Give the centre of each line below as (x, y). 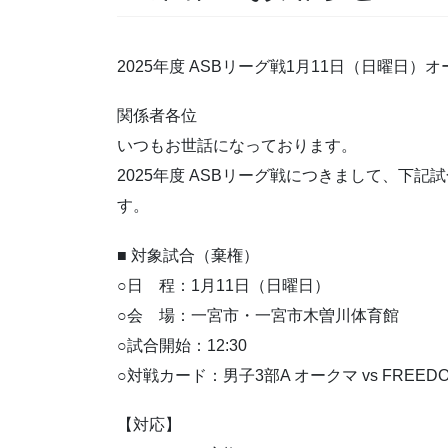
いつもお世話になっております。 (237, 146)
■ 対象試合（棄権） (188, 255)
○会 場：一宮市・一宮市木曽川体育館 (258, 315)
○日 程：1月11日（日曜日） (223, 285)
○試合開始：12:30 (182, 345)
